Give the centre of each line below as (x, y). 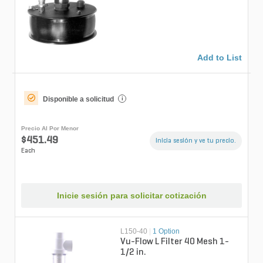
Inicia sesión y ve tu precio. (196, 141)
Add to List (220, 57)
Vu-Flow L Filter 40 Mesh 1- (175, 242)
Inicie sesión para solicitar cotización (131, 196)
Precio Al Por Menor (50, 128)
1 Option (166, 232)
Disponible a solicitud (78, 99)
